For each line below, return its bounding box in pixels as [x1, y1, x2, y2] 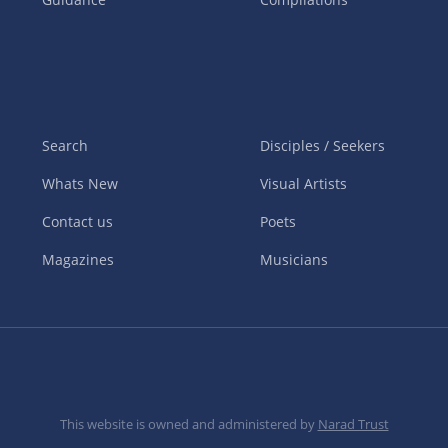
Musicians [259, 250, 328, 270]
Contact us [42, 212, 114, 232]
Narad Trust [317, 415, 389, 434]
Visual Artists [259, 174, 347, 194]
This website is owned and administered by [59, 415, 318, 434]
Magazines [42, 250, 115, 270]
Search [42, 136, 89, 156]
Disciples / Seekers [259, 136, 385, 156]
